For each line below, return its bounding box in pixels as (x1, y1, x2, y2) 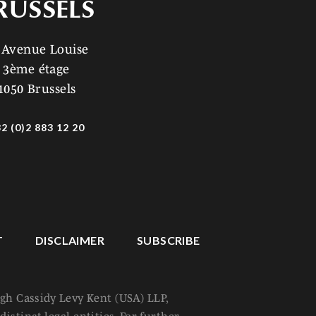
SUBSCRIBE (136, 233, 200, 247)
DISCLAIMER (35, 233, 105, 247)
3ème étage (3, 62, 70, 76)
